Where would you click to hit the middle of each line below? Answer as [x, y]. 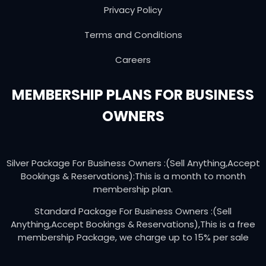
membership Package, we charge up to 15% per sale [133, 237]
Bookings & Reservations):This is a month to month [133, 176]
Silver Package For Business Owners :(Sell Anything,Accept [133, 163]
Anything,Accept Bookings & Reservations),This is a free [133, 224]
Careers [133, 59]
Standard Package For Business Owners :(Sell [133, 211]
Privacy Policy [133, 9]
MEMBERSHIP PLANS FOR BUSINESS [133, 94]
